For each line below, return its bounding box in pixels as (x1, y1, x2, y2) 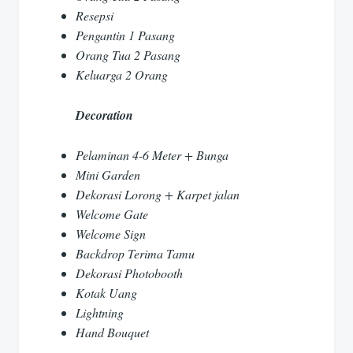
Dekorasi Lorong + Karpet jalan (76, 186, 240, 203)
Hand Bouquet (76, 324, 149, 341)
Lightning (76, 304, 124, 321)
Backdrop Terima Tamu (76, 245, 195, 262)
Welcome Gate (76, 206, 148, 223)
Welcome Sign (76, 225, 146, 243)
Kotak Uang (76, 284, 137, 302)
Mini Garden (76, 166, 140, 184)
